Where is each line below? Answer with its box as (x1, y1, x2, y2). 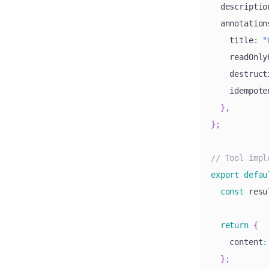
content (211, 237, 263, 247)
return (220, 220, 249, 231)
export (211, 170, 240, 180)
